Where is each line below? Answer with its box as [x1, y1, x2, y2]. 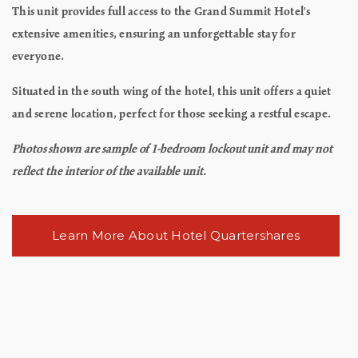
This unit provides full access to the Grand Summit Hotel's [12, 5, 311, 18]
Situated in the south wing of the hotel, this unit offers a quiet [12, 85, 332, 98]
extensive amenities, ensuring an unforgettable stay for [12, 27, 296, 41]
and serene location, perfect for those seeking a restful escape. [12, 107, 331, 121]
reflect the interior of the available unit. [12, 165, 206, 178]
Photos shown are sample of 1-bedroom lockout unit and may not [12, 142, 332, 156]
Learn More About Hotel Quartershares [52, 227, 300, 243]
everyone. [12, 50, 65, 63]
